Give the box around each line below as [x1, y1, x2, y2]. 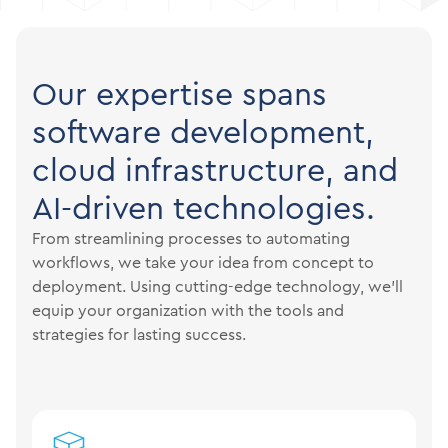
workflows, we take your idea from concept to [32, 251, 374, 274]
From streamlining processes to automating [32, 227, 350, 250]
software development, [32, 109, 374, 155]
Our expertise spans [32, 71, 327, 117]
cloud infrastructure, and [32, 147, 398, 193]
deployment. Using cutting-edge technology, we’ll [32, 275, 403, 298]
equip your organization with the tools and [32, 299, 344, 322]
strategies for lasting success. [32, 323, 246, 346]
